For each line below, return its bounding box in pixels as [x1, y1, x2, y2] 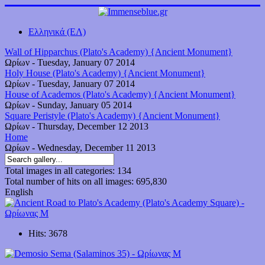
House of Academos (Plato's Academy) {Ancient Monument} [5, 89, 235, 99]
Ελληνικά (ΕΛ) [28, 27, 86, 37]
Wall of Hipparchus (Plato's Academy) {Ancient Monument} [5, 47, 232, 57]
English [5, 187, 33, 197]
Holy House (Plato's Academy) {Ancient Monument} [5, 68, 205, 78]
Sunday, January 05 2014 [37, 100, 132, 110]
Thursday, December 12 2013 [37, 121, 148, 131]
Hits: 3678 [28, 228, 67, 238]
